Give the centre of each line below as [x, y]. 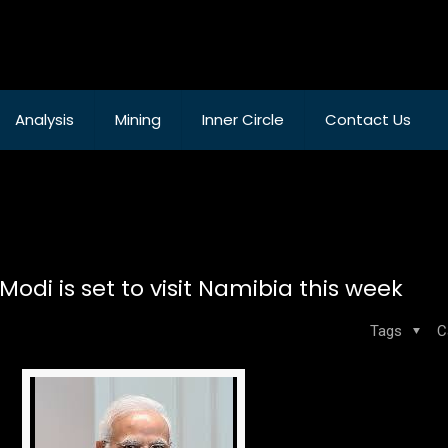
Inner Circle [243, 119]
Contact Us [368, 119]
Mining [138, 119]
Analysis [44, 119]
